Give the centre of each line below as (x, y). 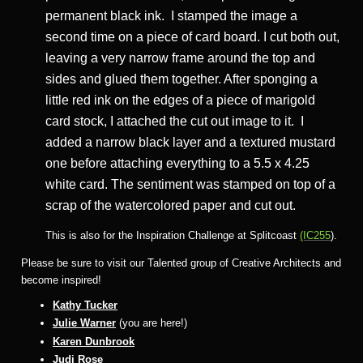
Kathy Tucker (85, 305)
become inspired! (61, 280)
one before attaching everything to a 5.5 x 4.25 (177, 163)
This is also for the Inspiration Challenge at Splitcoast (173, 235)
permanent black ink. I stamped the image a (171, 15)
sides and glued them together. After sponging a (181, 79)
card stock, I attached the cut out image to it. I (175, 121)
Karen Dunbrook (94, 341)
